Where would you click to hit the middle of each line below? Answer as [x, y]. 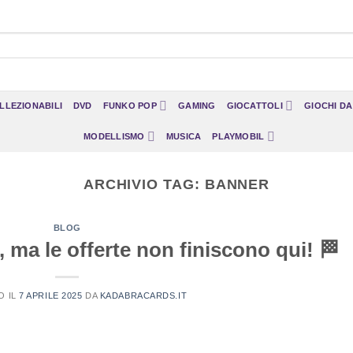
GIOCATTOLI [255, 106]
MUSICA [184, 136]
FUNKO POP [130, 106]
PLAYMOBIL [238, 136]
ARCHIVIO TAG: [144, 184]
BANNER [237, 184]
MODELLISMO [114, 136]
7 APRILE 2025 [51, 295]
